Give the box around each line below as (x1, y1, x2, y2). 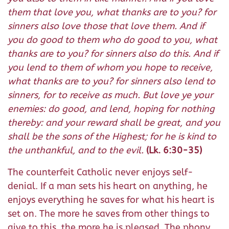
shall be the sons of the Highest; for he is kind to (8, 131, 216, 143)
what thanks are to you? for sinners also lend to (8, 76, 215, 87)
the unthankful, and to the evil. (8, 145, 144, 156)
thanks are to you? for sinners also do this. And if (8, 48, 218, 60)
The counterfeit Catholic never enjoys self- (8, 167, 193, 178)
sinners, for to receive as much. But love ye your (8, 89, 213, 101)
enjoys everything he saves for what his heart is (8, 194, 214, 206)
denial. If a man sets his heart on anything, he (8, 180, 208, 192)
